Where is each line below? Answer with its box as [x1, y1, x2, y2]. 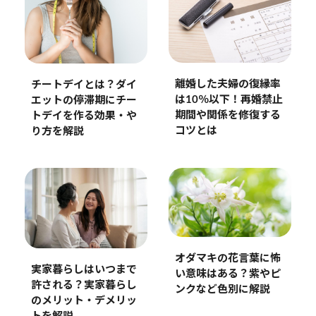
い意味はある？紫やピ [174, 269, 281, 280]
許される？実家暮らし [30, 279, 137, 291]
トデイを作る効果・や [30, 111, 137, 122]
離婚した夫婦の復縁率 [174, 78, 281, 90]
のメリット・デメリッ [30, 295, 137, 306]
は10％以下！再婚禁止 [174, 94, 283, 105]
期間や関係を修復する [174, 109, 281, 121]
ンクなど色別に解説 [174, 284, 270, 296]
